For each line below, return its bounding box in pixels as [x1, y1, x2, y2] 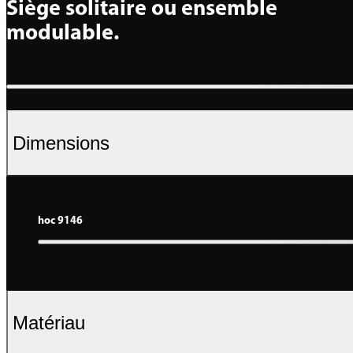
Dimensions [13, 132, 110, 154]
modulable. [6, 23, 119, 46]
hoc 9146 [38, 214, 83, 227]
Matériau [13, 312, 85, 334]
